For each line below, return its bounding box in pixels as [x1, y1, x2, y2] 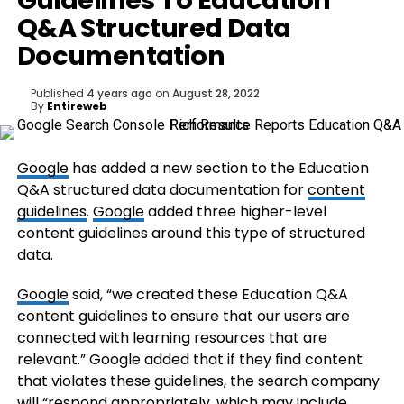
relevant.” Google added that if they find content [16, 349, 363, 370]
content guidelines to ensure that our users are [16, 306, 350, 326]
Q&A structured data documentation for [16, 179, 308, 200]
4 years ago [86, 86, 152, 101]
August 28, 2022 [171, 86, 260, 101]
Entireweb [46, 98, 107, 114]
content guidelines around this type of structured [16, 223, 365, 243]
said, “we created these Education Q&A [68, 284, 348, 305]
